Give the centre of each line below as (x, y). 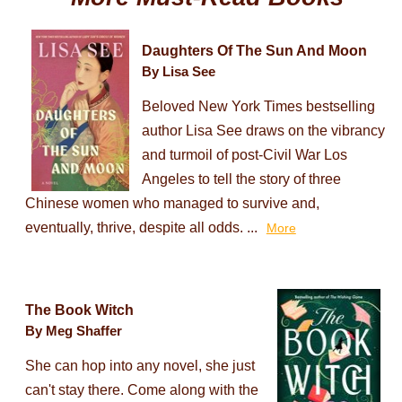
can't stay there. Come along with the (141, 390)
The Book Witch (79, 310)
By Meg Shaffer (73, 331)
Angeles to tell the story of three (241, 179)
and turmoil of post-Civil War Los (244, 155)
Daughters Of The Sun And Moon (254, 51)
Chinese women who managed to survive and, (172, 204)
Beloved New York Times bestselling (258, 107)
